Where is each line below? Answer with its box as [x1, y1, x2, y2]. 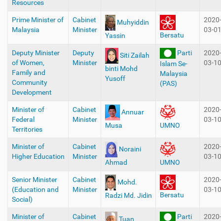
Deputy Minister [11, 49, 60, 57]
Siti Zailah [119, 51, 149, 59]
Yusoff [105, 74, 125, 82]
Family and [11, 69, 45, 76]
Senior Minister [11, 176, 57, 184]
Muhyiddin [116, 18, 149, 26]
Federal [11, 115, 35, 123]
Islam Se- [159, 60, 187, 68]
